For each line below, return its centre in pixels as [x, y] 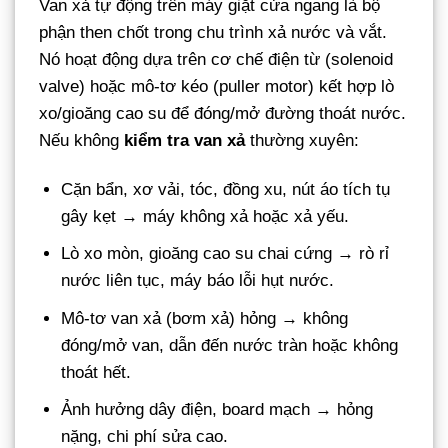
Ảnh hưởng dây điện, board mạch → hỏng [217, 409]
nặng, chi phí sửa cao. [145, 436]
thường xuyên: [302, 141]
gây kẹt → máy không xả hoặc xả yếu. [205, 217]
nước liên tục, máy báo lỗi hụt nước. [198, 281]
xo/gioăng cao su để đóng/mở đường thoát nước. [222, 114]
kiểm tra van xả [184, 141]
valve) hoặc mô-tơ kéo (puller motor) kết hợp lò [216, 87]
